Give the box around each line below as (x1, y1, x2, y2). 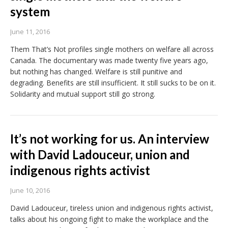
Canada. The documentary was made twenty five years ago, (10, 55, 208, 66)
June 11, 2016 (10, 27, 50, 37)
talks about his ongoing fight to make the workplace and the (10, 214, 209, 224)
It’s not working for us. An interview (10, 131, 209, 147)
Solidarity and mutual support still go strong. (10, 89, 155, 99)
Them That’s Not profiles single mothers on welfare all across (10, 44, 214, 54)
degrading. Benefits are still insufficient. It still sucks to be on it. (10, 78, 216, 88)
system (10, 4, 50, 19)
